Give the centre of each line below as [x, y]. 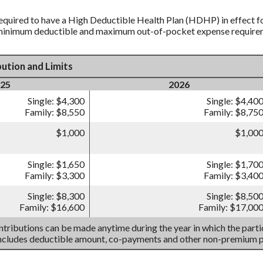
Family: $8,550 [55, 112]
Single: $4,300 [56, 101]
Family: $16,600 [52, 207]
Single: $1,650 [56, 164]
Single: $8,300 [56, 196]
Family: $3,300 [55, 176]
